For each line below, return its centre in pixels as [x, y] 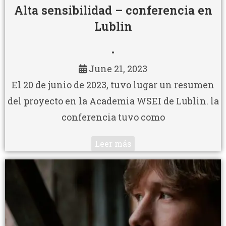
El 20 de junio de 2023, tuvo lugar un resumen [113, 84]
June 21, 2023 [118, 68]
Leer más [113, 143]
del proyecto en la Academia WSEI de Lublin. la [113, 101]
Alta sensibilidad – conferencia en [113, 10]
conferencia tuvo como [113, 117]
